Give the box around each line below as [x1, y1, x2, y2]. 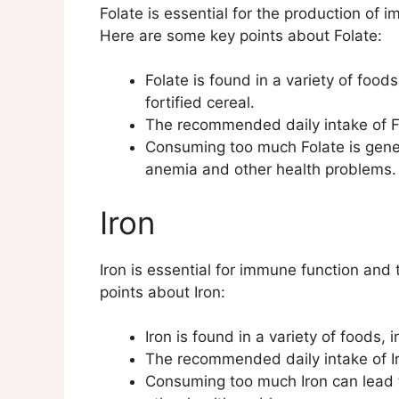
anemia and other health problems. [145, 160, 396, 179]
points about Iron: [100, 282, 225, 301]
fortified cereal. [145, 94, 255, 112]
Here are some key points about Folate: [100, 26, 382, 45]
